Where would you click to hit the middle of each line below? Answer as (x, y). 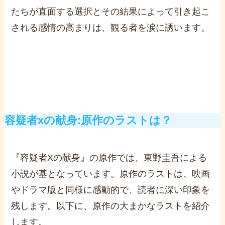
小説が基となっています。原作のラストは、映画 (111, 174)
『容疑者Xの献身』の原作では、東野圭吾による (109, 157)
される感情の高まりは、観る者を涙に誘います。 (111, 27)
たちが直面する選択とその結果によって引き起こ (111, 11)
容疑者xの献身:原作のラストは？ (88, 120)
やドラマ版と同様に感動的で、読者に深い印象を (111, 190)
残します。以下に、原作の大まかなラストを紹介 (111, 206)
